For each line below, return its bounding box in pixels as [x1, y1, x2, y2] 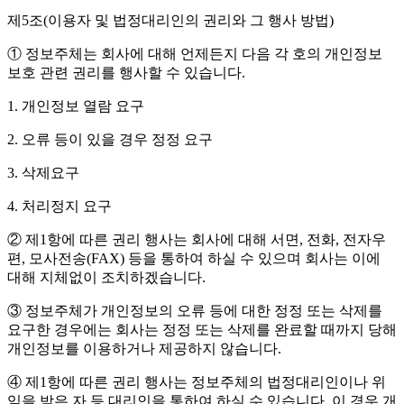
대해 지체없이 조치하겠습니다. [7, 270, 206, 286]
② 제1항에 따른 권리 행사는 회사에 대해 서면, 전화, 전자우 [7, 232, 386, 248]
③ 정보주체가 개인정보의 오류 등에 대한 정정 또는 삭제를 [7, 303, 382, 319]
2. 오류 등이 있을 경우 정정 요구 [7, 132, 213, 148]
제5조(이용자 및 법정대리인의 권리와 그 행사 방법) [7, 13, 334, 29]
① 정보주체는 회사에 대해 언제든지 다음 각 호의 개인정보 [7, 46, 382, 62]
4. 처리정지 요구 [7, 198, 112, 215]
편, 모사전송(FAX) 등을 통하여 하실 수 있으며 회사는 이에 [7, 251, 381, 267]
